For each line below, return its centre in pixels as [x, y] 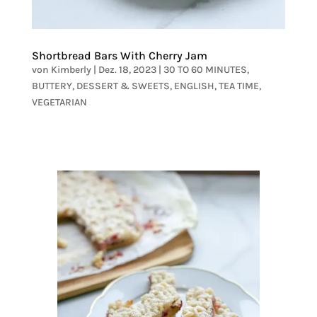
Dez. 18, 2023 [127, 69]
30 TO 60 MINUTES [205, 69]
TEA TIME [238, 86]
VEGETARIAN [59, 102]
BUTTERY [52, 86]
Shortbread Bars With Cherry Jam [119, 55]
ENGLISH [194, 86]
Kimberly [71, 69]
